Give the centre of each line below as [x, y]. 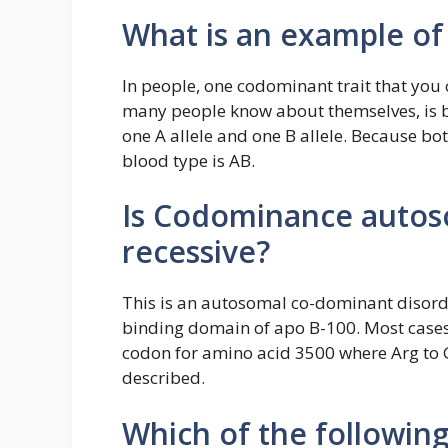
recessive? [196, 252]
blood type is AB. [188, 160]
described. [163, 378]
